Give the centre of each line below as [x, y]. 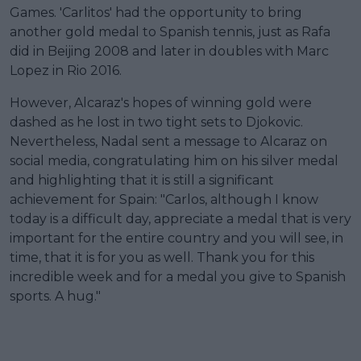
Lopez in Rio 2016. [66, 70]
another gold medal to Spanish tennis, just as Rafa [170, 31]
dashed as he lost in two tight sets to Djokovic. [156, 122]
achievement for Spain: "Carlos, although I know [164, 199]
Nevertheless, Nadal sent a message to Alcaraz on [168, 141]
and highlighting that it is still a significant [142, 180]
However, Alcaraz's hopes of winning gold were [161, 102]
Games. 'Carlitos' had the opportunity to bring [156, 12]
